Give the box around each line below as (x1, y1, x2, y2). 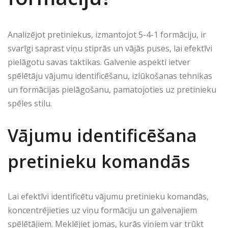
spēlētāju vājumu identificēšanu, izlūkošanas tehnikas (8, 70, 212, 82)
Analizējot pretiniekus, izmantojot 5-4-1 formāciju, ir (8, 29, 206, 41)
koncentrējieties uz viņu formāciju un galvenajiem (8, 205, 197, 216)
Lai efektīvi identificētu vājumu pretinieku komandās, (8, 191, 209, 203)
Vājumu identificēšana (8, 124, 197, 148)
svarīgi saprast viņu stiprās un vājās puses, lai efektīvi (8, 43, 212, 54)
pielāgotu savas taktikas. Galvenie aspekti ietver (8, 56, 190, 68)
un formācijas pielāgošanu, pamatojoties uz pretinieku (8, 84, 216, 96)
